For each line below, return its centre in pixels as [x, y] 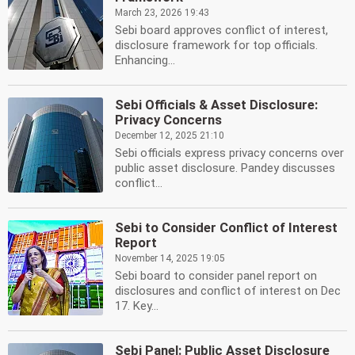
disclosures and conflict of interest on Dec [228, 291]
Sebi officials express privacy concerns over [229, 153]
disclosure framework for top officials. [216, 45]
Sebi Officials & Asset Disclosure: [216, 105]
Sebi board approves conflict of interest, [221, 30]
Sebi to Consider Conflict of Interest [226, 228]
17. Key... [137, 306]
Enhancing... [145, 60]
